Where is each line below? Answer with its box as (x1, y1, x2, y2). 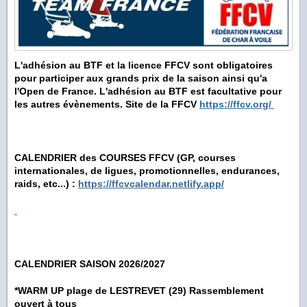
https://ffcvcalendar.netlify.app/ (78, 178, 224, 190)
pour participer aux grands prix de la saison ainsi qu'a (14, 73, 267, 84)
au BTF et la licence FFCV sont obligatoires (66, 60, 273, 71)
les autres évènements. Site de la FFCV (14, 99, 199, 110)
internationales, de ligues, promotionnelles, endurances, (14, 165, 280, 177)
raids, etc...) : (14, 178, 78, 190)
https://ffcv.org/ (199, 99, 271, 110)
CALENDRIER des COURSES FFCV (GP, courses (14, 152, 236, 164)
